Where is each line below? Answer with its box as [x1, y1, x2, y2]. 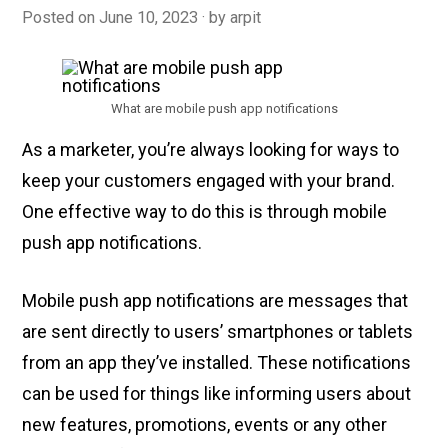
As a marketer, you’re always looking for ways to [22, 138, 400, 160]
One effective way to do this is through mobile [22, 200, 388, 222]
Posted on [22, 8, 100, 28]
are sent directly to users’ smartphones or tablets [22, 320, 414, 342]
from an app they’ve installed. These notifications [22, 351, 412, 373]
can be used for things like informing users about [22, 382, 412, 404]
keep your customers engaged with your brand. [22, 169, 396, 191]
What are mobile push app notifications [110, 100, 338, 116]
